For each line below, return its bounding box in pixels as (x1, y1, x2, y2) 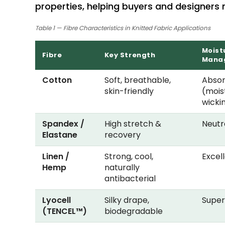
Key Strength (104, 50, 156, 60)
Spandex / (42, 118, 84, 130)
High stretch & (104, 118, 161, 130)
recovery (104, 129, 141, 141)
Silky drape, (104, 194, 149, 206)
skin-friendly (104, 85, 154, 97)
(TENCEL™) (42, 205, 87, 217)
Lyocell (42, 194, 71, 206)
